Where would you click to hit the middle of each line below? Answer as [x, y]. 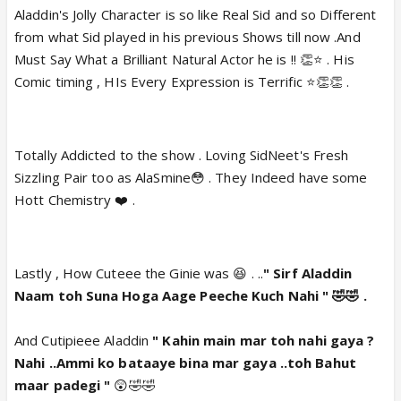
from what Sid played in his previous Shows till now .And [188, 37]
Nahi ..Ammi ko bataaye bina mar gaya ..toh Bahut [185, 363]
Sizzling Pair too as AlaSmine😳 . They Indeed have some [191, 177]
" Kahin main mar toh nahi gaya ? [264, 340]
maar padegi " [63, 385]
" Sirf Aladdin [308, 273]
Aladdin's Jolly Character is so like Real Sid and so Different [196, 14]
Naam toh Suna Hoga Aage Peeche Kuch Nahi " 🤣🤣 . [191, 295]
